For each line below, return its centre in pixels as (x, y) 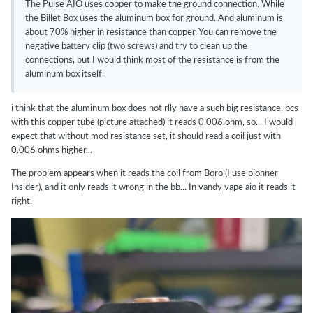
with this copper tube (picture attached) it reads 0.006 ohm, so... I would (152, 123)
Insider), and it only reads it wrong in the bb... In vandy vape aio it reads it (153, 188)
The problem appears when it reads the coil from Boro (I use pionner (145, 174)
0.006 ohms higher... (52, 151)
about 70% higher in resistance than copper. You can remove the (151, 33)
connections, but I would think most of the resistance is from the (152, 61)
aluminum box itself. (65, 75)
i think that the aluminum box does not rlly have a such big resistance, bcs (155, 109)
